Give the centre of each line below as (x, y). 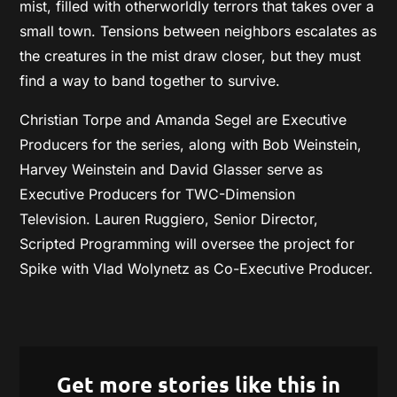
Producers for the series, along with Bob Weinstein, (191, 144)
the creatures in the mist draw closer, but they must (191, 56)
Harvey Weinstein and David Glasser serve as (171, 169)
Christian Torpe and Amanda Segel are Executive (183, 120)
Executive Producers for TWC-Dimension (158, 194)
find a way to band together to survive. (150, 81)
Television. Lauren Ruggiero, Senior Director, (169, 219)
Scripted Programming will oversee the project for (187, 244)
